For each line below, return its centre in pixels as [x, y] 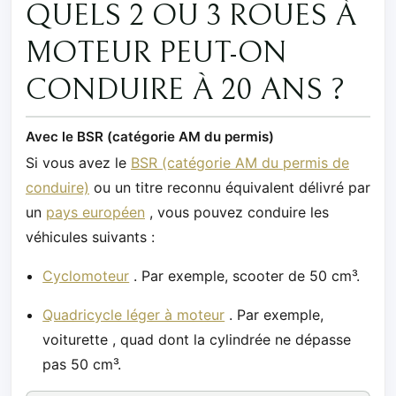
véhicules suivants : [90, 237]
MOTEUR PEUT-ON [156, 53]
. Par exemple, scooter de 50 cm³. [245, 276]
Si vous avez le [78, 163]
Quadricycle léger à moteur [134, 315]
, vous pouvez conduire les [237, 213]
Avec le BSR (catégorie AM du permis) [150, 136]
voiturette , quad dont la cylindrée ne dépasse [197, 340]
